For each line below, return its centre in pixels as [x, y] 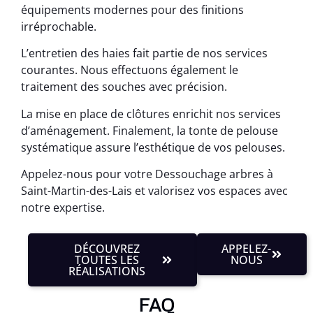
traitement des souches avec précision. [124, 87]
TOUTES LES [107, 260]
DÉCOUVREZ [107, 248]
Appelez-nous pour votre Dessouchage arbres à [147, 174]
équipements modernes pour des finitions [132, 9]
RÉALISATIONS [107, 271]
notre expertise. [63, 208]
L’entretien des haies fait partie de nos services [144, 53]
